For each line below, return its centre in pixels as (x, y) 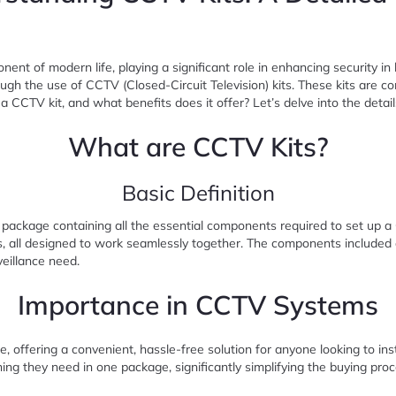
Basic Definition (198, 193)
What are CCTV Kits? (198, 147)
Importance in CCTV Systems (198, 305)
